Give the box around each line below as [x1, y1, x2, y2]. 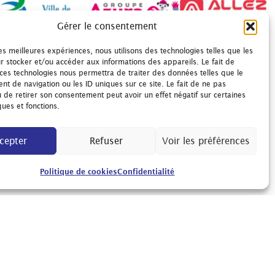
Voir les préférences [161, 135, 250, 146]
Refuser [89, 135, 123, 146]
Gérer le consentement [57, 21, 158, 31]
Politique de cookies [40, 167, 118, 176]
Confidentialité [117, 167, 175, 176]
